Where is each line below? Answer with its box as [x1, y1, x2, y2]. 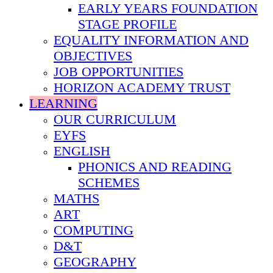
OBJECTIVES [54, 48, 132, 63]
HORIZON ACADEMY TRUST [54, 79, 230, 95]
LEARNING [29, 95, 97, 111]
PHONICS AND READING [78, 158, 232, 174]
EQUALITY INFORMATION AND [54, 32, 249, 48]
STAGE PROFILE [78, 16, 177, 32]
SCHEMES [78, 174, 140, 190]
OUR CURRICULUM [54, 111, 176, 127]
